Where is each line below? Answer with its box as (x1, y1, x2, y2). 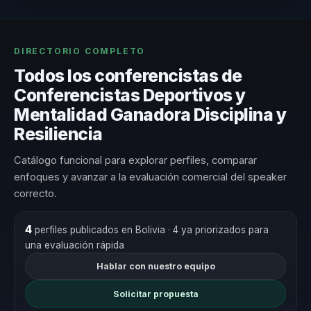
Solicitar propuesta (112, 288, 199, 299)
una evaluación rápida (24, 239, 124, 251)
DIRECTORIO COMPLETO (14, 46, 146, 57)
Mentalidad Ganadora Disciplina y (14, 104, 287, 126)
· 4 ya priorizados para (167, 224, 269, 235)
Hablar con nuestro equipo (96, 261, 215, 272)
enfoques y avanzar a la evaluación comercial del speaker (14, 170, 287, 183)
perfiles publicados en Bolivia (31, 224, 168, 235)
